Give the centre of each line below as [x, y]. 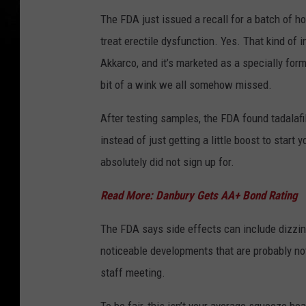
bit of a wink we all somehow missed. [186, 84]
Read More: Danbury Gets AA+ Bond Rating [200, 195]
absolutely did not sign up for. [167, 162]
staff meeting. [133, 272]
